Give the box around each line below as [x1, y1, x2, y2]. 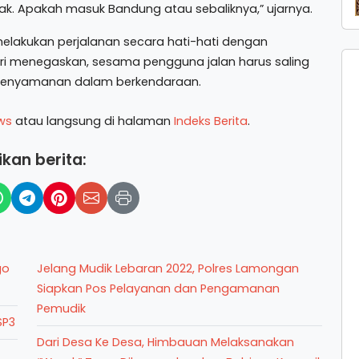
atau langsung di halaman [11, 113, 174, 129]
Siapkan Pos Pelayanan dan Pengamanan [37, 280, 280, 296]
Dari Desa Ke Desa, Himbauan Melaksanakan [37, 334, 294, 350]
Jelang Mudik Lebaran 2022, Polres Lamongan [37, 260, 299, 276]
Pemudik [37, 301, 86, 317]
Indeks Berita [173, 113, 248, 129]
